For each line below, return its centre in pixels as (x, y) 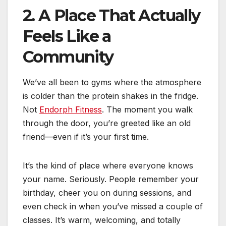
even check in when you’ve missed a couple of (113, 207)
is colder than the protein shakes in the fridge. (110, 96)
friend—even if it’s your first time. (86, 137)
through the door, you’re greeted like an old (107, 123)
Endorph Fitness (71, 110)
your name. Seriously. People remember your (111, 179)
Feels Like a (67, 36)
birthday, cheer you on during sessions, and (107, 193)
